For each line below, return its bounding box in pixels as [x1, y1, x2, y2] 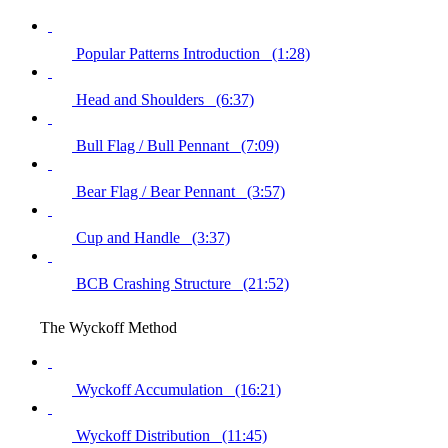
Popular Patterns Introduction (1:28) [76, 44, 310, 62]
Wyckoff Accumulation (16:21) [76, 380, 281, 398]
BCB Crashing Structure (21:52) [76, 274, 289, 292]
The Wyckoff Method [40, 318, 177, 336]
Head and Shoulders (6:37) [76, 90, 254, 108]
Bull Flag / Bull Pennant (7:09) [76, 136, 279, 154]
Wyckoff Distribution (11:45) [76, 426, 267, 444]
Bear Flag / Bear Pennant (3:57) [76, 182, 285, 200]
